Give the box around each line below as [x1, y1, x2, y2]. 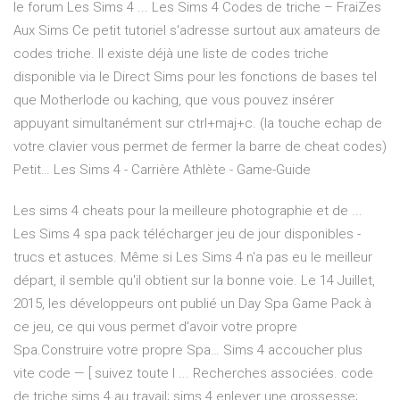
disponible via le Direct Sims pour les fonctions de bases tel [13, 69, 377, 86]
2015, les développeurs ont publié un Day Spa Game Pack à [13, 296, 371, 312]
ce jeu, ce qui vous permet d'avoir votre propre [13, 319, 297, 336]
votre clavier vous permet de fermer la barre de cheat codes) [13, 138, 387, 155]
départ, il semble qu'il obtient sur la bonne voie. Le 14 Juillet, [13, 272, 375, 289]
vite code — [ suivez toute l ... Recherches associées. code [13, 365, 373, 382]
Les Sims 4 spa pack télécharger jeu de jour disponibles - [13, 226, 361, 243]
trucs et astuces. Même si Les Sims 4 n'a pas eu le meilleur [13, 249, 372, 266]
